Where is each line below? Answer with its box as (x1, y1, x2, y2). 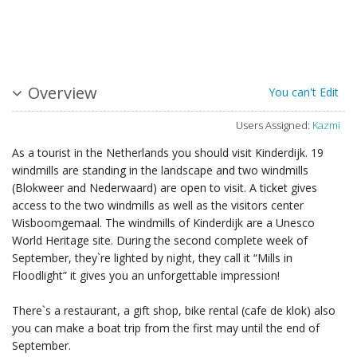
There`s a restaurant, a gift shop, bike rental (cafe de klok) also (12, 303, 335, 319)
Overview (28, 82, 97, 104)
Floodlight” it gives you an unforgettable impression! (12, 268, 280, 284)
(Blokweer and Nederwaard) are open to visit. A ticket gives (12, 180, 317, 196)
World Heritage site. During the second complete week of (12, 233, 308, 249)
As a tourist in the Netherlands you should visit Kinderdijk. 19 (12, 145, 324, 161)
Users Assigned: (236, 118, 310, 133)
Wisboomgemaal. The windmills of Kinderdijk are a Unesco (12, 215, 315, 231)
